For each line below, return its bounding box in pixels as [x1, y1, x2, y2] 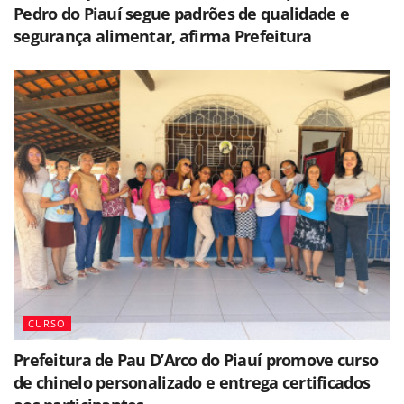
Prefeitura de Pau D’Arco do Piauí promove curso [14, 349, 379, 372]
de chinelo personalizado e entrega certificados [14, 372, 371, 394]
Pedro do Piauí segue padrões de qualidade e [14, 3, 350, 25]
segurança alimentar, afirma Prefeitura [14, 25, 312, 48]
